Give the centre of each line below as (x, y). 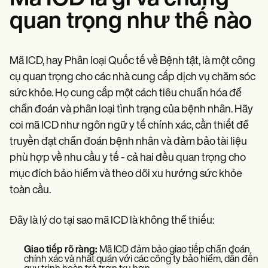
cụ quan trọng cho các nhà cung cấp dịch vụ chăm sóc (133, 77)
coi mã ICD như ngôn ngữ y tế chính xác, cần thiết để (129, 126)
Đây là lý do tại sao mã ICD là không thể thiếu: (112, 221)
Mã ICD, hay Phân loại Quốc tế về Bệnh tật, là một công (133, 61)
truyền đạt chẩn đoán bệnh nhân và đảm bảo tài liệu (128, 142)
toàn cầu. (30, 190)
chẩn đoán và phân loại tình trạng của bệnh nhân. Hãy (131, 109)
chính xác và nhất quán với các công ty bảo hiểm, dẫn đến (141, 259)
